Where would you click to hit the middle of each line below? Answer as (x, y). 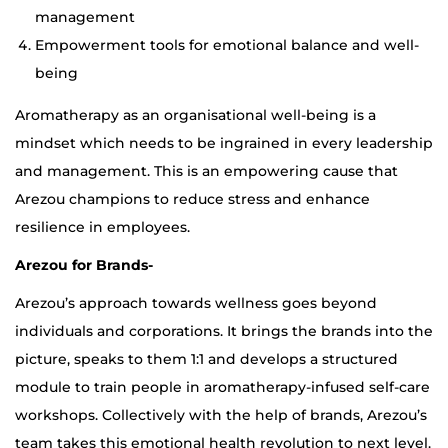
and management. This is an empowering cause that (206, 171)
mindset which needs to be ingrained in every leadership (224, 143)
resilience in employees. (102, 227)
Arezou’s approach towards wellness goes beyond (196, 303)
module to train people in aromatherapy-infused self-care (222, 387)
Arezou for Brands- (84, 265)
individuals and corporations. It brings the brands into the (224, 331)
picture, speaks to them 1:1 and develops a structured (206, 359)
